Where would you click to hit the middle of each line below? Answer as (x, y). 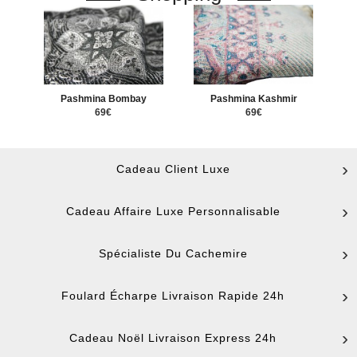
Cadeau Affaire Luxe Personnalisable (173, 211)
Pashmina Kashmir (253, 98)
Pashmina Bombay (103, 98)
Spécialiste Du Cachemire (173, 253)
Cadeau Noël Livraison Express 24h (173, 337)
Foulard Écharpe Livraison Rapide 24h (173, 295)
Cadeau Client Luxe (173, 169)
